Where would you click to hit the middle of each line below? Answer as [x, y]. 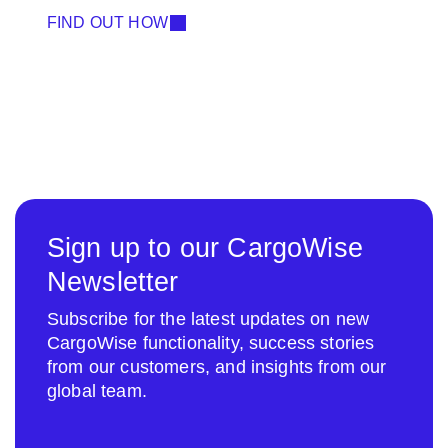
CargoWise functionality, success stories [211, 343]
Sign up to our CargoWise [205, 248]
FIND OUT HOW [107, 23]
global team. [97, 391]
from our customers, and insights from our [217, 367]
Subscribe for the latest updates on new [208, 319]
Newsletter [113, 282]
